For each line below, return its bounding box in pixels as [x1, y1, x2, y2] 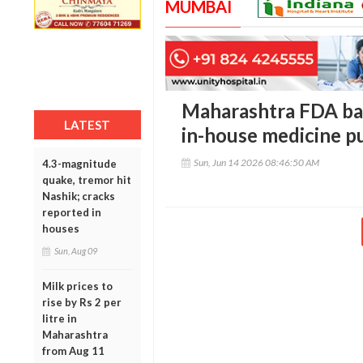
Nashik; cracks [42, 189, 115, 203]
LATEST [64, 117, 111, 132]
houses [42, 221, 79, 235]
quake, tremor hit [42, 173, 131, 186]
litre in [42, 311, 77, 325]
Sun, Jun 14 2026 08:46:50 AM [193, 156, 319, 169]
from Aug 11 [42, 344, 105, 357]
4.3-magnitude [42, 156, 117, 170]
